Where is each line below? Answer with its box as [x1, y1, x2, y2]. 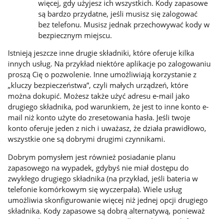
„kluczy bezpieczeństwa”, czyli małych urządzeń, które [8, 80, 189, 90]
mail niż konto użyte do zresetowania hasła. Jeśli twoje [8, 112, 191, 123]
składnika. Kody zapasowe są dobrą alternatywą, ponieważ [8, 206, 205, 216]
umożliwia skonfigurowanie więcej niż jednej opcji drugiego [8, 195, 208, 205]
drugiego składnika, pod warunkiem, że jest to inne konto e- [8, 102, 209, 112]
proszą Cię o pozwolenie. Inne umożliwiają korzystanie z [8, 69, 197, 80]
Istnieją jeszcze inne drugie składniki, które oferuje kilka [8, 48, 195, 58]
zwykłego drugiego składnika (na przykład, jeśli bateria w [8, 174, 198, 184]
